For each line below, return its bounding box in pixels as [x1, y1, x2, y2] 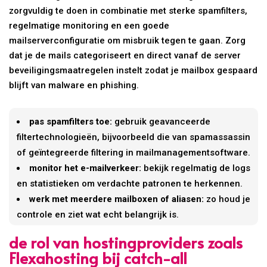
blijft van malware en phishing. [9, 79, 139, 91]
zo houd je [204, 193, 251, 204]
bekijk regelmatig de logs [141, 162, 251, 173]
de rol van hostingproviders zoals [9, 231, 243, 253]
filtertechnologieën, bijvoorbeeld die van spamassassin [17, 131, 251, 142]
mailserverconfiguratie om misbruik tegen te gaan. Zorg [9, 35, 246, 46]
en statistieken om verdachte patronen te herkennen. [17, 178, 243, 189]
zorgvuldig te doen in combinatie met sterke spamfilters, [9, 5, 248, 16]
